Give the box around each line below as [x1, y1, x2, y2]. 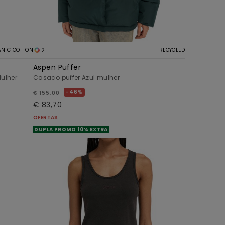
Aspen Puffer [33, 62, 81, 72]
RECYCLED [159, 46, 185, 54]
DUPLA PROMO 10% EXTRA [33, 125, 109, 133]
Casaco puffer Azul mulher [33, 73, 120, 82]
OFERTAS [33, 113, 58, 121]
